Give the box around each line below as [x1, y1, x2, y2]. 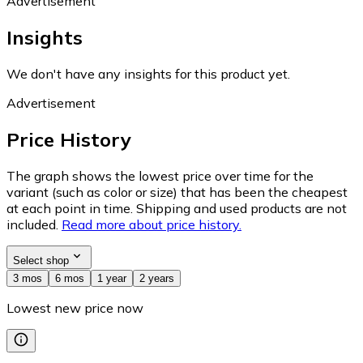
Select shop [13, 254, 69, 267]
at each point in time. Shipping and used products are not [6, 199, 347, 216]
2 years [139, 271, 174, 284]
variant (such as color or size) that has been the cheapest [6, 183, 348, 200]
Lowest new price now [6, 299, 143, 316]
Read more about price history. [62, 216, 241, 233]
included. [6, 216, 58, 233]
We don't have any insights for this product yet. [6, 65, 290, 82]
